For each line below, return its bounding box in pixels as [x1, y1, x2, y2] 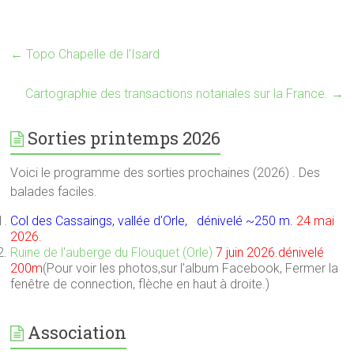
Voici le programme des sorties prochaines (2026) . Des [10, 164, 321, 180]
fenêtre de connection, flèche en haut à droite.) [10, 276, 273, 292]
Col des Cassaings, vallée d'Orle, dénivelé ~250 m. [10, 213, 297, 228]
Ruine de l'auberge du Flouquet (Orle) [10, 244, 213, 260]
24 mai [296, 213, 335, 228]
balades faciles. [10, 183, 98, 199]
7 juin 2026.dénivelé [216, 244, 325, 260]
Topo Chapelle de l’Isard [23, 46, 160, 62]
